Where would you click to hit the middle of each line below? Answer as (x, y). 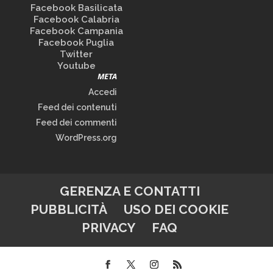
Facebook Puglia (76, 43)
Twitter (76, 54)
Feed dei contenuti (77, 107)
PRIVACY (109, 228)
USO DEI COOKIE (176, 209)
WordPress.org (86, 138)
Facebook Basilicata (76, 8)
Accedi (102, 92)
